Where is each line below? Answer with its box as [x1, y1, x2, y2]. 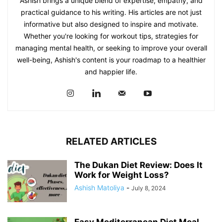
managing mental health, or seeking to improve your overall [15, 44, 207, 53]
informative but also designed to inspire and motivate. [24, 20, 198, 29]
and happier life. [85, 67, 137, 76]
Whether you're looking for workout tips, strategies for [24, 32, 198, 41]
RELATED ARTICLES [65, 136, 157, 148]
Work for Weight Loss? [74, 170, 169, 180]
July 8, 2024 [131, 184, 166, 192]
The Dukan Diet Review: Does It [74, 160, 203, 170]
